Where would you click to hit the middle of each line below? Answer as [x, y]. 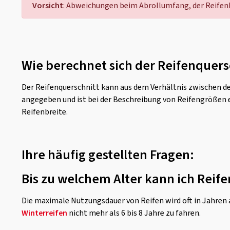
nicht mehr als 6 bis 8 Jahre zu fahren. [135, 213]
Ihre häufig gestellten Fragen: [108, 155]
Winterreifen [44, 213]
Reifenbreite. [45, 112]
